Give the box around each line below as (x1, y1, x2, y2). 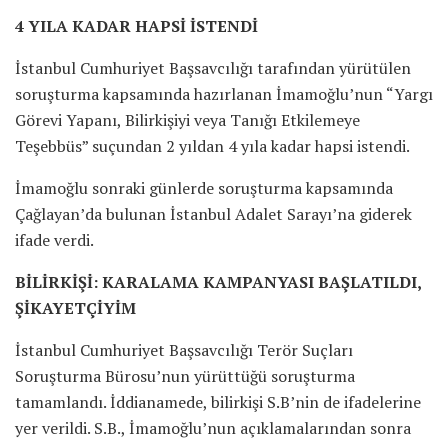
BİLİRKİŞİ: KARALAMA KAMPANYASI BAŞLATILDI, (15, 270, 421, 293)
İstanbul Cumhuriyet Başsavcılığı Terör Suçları (15, 338, 353, 361)
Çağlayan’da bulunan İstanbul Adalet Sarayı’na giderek (15, 202, 412, 225)
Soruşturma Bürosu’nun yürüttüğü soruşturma (15, 364, 355, 387)
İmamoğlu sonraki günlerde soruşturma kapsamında (15, 176, 393, 199)
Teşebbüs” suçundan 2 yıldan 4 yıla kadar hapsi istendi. (15, 134, 410, 157)
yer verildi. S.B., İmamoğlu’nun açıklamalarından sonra (15, 416, 411, 439)
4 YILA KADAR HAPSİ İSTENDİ (15, 14, 258, 37)
